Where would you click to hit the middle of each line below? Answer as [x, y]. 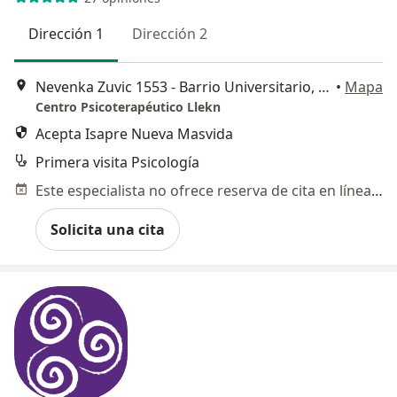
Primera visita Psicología [117, 162]
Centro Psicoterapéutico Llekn [128, 106]
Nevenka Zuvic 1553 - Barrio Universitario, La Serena [324, 86]
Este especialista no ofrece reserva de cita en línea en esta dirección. [377, 190]
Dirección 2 [170, 34]
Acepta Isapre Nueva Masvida [134, 133]
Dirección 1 [66, 34]
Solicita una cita [108, 229]
